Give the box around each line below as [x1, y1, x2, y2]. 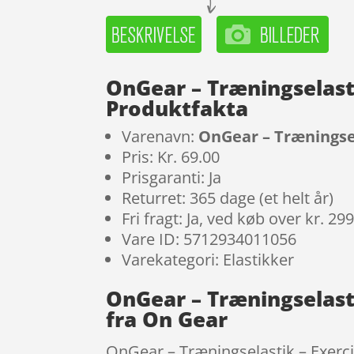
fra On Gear [106, 305, 228, 334]
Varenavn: [122, 126, 199, 148]
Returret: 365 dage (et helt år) [122, 187, 334, 209]
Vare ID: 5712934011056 [122, 228, 297, 250]
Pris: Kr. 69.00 [122, 146, 220, 168]
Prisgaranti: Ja [122, 167, 222, 189]
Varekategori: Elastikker [122, 249, 295, 271]
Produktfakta [106, 94, 249, 123]
